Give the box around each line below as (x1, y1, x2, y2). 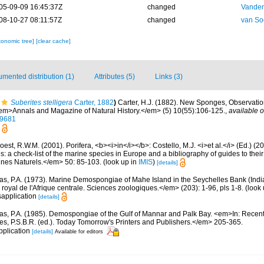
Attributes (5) (94, 72, 135, 81)
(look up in (101, 157, 138, 166)
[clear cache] (35, 38, 71, 45)
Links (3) (155, 72, 183, 81)
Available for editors (55, 228, 103, 235)
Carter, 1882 (72, 98, 114, 107)
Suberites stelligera (11, 98, 72, 107)
